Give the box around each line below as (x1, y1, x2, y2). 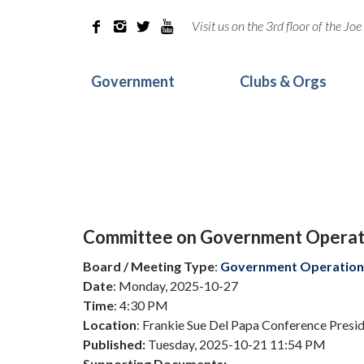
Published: (83, 336, 145, 352)
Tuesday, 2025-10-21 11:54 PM (145, 336, 326, 352)
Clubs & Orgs (240, 72, 327, 90)
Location (83, 317, 136, 332)
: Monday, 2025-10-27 (113, 278, 238, 293)
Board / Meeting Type (83, 258, 214, 274)
